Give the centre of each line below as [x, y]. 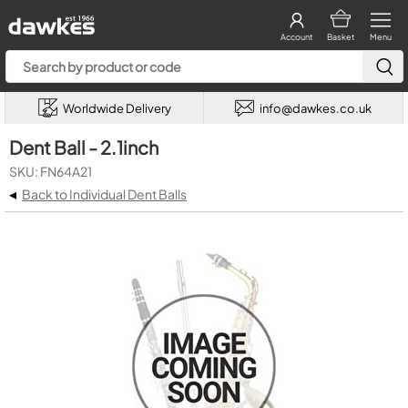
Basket [340, 37]
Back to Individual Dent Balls [104, 194]
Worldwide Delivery [117, 108]
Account [296, 37]
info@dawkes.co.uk [316, 108]
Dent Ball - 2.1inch [84, 147]
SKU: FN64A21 [51, 171]
